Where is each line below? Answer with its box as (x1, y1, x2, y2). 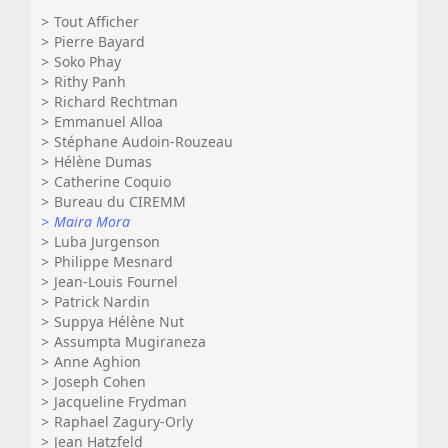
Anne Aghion (54, 352, 141, 371)
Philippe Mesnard (54, 252, 173, 271)
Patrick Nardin (54, 292, 150, 311)
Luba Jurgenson (54, 232, 160, 251)
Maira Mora (54, 212, 130, 231)
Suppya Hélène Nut (54, 312, 184, 331)
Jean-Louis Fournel (54, 272, 178, 291)
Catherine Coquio (54, 172, 171, 191)
